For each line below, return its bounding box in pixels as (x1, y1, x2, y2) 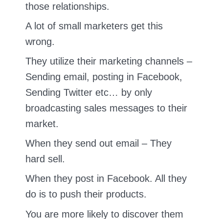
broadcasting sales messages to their (25, 103, 187, 114)
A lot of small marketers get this (25, 21, 163, 32)
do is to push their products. (25, 189, 147, 200)
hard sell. (25, 153, 65, 165)
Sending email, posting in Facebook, (25, 71, 182, 83)
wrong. (25, 36, 55, 47)
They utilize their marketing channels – (25, 56, 192, 67)
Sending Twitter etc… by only (25, 87, 152, 98)
